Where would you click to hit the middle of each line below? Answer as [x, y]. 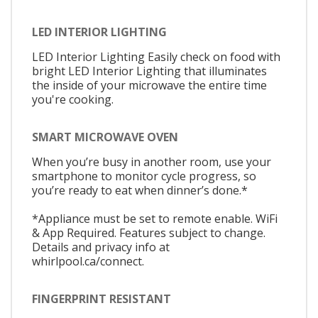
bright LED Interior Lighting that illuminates [149, 71]
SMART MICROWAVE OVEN [105, 137]
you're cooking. [73, 99]
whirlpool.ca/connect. [88, 261]
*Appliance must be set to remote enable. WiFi [155, 218]
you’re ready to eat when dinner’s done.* [140, 190]
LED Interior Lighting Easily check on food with [156, 56]
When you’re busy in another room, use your [152, 161]
